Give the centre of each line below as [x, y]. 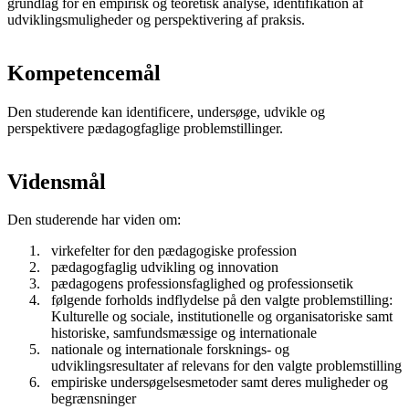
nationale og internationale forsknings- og [170, 350]
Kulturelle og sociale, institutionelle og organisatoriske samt [222, 317]
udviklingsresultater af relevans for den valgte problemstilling [226, 366]
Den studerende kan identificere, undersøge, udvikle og [166, 111]
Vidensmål [57, 181]
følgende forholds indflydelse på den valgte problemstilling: [222, 300]
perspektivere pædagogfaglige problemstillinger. [145, 128]
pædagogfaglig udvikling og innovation [165, 267]
